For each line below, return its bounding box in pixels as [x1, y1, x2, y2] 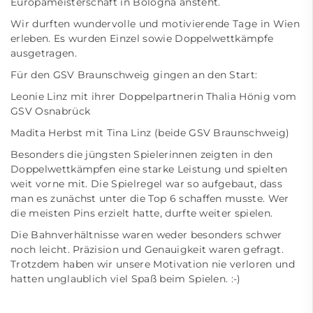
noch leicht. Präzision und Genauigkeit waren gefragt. [10, 243, 284, 256]
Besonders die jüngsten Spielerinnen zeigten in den [10, 148, 273, 161]
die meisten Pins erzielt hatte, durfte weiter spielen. [10, 207, 273, 219]
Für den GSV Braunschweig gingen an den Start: [10, 68, 258, 81]
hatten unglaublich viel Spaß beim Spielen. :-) [10, 272, 241, 285]
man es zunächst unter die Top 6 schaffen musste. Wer [10, 192, 289, 205]
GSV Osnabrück [10, 105, 91, 117]
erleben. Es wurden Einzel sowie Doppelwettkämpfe [10, 32, 274, 45]
